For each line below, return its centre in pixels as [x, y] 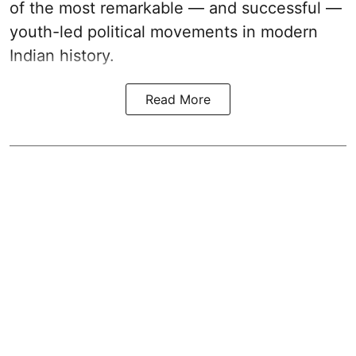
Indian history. [62, 55]
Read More [178, 99]
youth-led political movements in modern [164, 31]
